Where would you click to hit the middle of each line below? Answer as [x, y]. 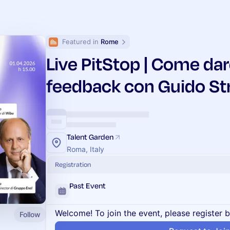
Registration [73, 164]
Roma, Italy [85, 149]
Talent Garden [90, 137]
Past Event [88, 186]
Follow [30, 214]
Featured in [81, 42]
